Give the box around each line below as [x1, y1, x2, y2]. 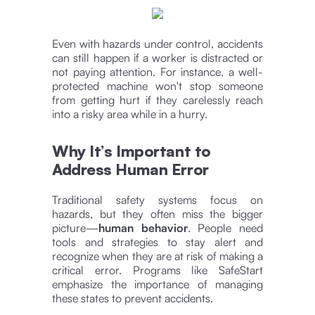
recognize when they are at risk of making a [52, 248, 263, 263]
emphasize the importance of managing [52, 276, 263, 291]
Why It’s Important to [52, 141, 211, 160]
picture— [52, 220, 98, 235]
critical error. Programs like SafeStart [52, 262, 263, 277]
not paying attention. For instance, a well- [52, 64, 263, 79]
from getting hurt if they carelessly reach [52, 92, 263, 107]
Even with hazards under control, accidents [52, 36, 263, 51]
